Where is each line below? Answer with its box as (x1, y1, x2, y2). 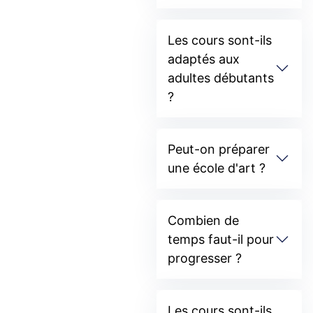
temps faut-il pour (168, 232, 274, 247)
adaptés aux (168, 52, 240, 67)
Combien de (168, 213, 239, 228)
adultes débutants (168, 71, 274, 86)
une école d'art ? (168, 161, 265, 176)
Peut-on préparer (168, 142, 270, 157)
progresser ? (168, 251, 242, 266)
